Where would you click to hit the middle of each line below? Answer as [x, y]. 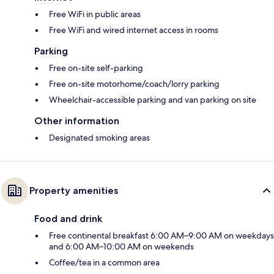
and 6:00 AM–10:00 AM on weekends [121, 247]
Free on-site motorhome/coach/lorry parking [134, 84]
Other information [77, 121]
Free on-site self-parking [96, 68]
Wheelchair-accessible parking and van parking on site [153, 100]
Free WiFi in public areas [95, 14]
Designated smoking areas [99, 138]
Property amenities [74, 191]
